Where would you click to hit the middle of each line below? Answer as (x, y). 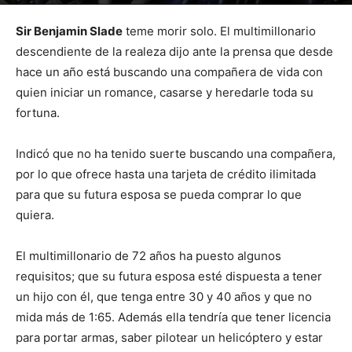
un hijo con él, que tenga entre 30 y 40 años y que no (164, 297)
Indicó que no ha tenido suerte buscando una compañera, (176, 154)
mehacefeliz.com (74, 12)
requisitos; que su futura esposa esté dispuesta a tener (169, 276)
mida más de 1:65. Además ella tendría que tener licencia (173, 317)
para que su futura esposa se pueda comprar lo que (159, 194)
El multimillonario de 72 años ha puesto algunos (148, 256)
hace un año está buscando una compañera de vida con (169, 72)
